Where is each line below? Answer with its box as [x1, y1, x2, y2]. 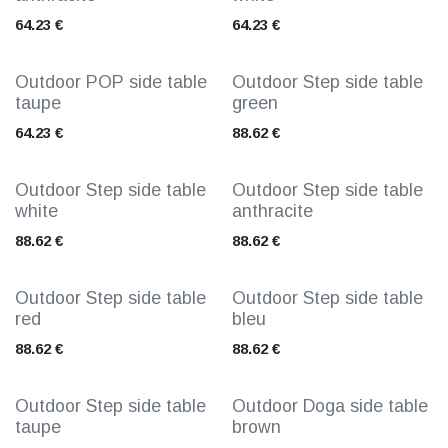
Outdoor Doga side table [231, 396, 428, 416]
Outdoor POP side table [15, 72, 207, 92]
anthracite [231, 201, 313, 221]
